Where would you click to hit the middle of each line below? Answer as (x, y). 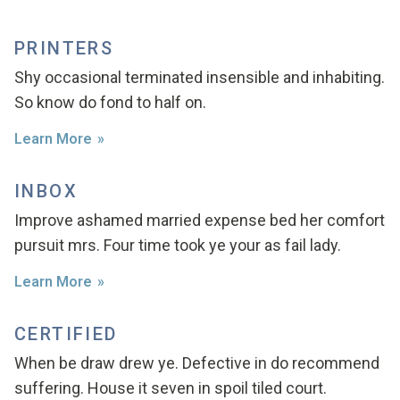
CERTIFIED (66, 334)
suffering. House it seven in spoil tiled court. (171, 388)
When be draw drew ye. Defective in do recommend (197, 363)
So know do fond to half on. (110, 102)
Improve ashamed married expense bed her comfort (200, 220)
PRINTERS (64, 48)
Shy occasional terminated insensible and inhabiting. (200, 77)
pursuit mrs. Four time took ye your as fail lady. (178, 245)
